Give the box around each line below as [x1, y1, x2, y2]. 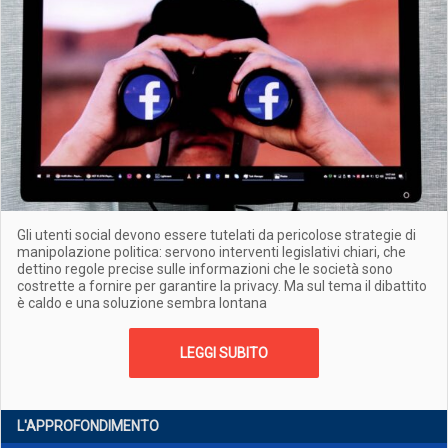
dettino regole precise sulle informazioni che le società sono [17, 261, 393, 277]
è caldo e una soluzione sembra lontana [17, 295, 267, 311]
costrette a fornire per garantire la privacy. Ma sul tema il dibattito [17, 278, 427, 294]
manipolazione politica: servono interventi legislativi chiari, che [17, 244, 406, 260]
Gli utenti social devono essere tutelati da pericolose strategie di [17, 227, 416, 243]
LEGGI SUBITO [180, 345, 268, 361]
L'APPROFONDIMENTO [17, 418, 159, 434]
